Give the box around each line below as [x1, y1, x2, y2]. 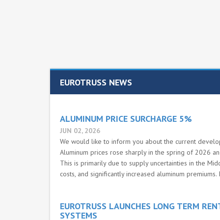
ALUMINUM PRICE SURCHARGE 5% [60, 113, 192, 124]
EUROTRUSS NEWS [60, 77, 132, 88]
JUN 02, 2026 [60, 126, 100, 135]
